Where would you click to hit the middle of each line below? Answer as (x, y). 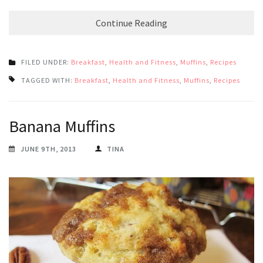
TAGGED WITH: (48, 80)
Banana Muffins (62, 126)
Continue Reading (131, 23)
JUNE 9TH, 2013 (48, 149)
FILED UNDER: (46, 62)
